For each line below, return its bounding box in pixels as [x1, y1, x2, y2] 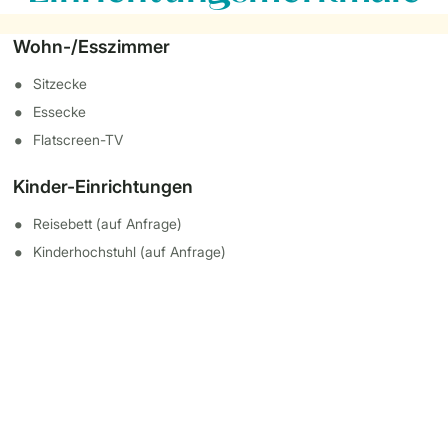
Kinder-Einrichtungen [13, 176, 194, 197]
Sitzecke [33, 75, 88, 92]
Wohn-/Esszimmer [13, 36, 171, 57]
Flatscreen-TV [33, 131, 124, 148]
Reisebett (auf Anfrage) [33, 215, 183, 232]
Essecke [33, 103, 87, 120]
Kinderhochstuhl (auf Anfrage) [33, 243, 227, 260]
